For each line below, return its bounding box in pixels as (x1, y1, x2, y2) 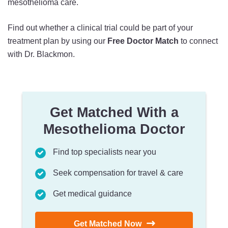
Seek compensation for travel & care (53, 168, 183, 177)
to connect (181, 36, 218, 45)
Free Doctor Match (107, 36, 181, 45)
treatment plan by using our (8, 36, 107, 45)
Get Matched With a (49, 104, 179, 120)
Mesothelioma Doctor (43, 121, 185, 137)
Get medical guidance (53, 189, 132, 198)
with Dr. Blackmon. (8, 49, 75, 59)
